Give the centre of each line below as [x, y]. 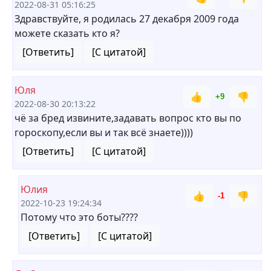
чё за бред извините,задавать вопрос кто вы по [128, 118]
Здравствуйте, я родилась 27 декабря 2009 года [127, 19]
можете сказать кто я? [67, 33]
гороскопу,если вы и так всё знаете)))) [104, 132]
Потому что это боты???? [79, 217]
